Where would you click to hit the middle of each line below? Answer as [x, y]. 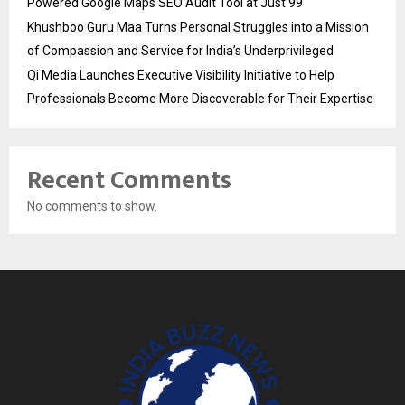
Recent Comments [129, 180]
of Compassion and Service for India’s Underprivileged [180, 50]
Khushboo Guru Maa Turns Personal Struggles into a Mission [198, 27]
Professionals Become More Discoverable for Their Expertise [200, 98]
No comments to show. [92, 206]
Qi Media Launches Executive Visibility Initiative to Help [181, 75]
